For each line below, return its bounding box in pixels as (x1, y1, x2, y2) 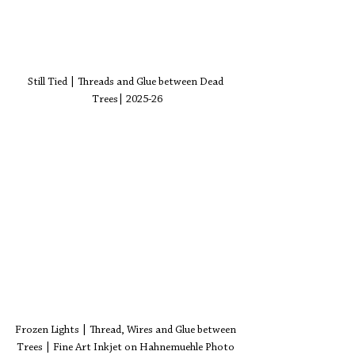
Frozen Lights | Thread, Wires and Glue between (15, 324, 239, 336)
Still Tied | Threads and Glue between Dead (28, 77, 226, 89)
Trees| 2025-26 (91, 94, 162, 106)
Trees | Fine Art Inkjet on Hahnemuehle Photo (17, 342, 237, 353)
